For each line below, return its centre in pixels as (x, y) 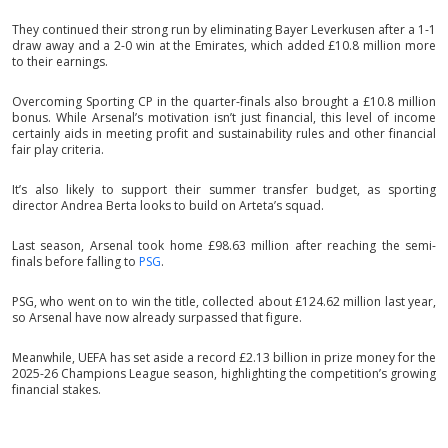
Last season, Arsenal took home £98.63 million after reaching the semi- (224, 246)
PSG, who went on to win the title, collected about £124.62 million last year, (224, 302)
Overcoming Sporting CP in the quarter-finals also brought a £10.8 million (224, 102)
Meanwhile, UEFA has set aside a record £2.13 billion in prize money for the (224, 358)
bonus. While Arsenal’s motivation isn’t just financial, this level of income (224, 118)
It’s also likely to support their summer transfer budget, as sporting (224, 190)
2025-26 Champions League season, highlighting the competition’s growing (224, 374)
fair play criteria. (58, 150)
